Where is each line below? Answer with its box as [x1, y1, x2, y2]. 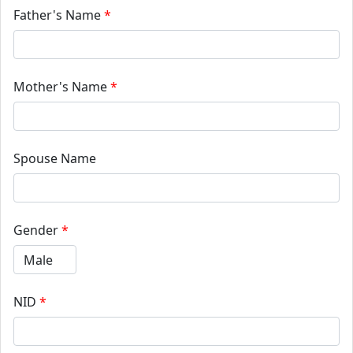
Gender [13, 221, 58, 240]
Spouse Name [13, 150, 96, 168]
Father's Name [13, 6, 101, 24]
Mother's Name [13, 78, 107, 96]
